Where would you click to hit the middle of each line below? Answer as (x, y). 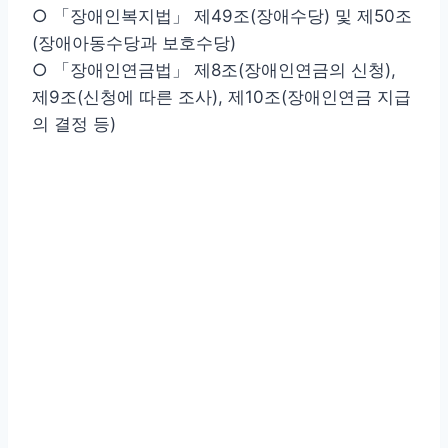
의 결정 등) (74, 123)
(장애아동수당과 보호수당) (134, 42)
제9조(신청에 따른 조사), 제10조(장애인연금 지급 (221, 96)
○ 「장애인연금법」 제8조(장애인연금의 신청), (214, 69)
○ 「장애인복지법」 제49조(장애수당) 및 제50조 (222, 15)
